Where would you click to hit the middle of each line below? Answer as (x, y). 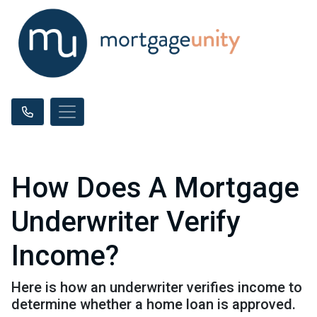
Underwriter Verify (126, 222)
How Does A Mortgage (155, 188)
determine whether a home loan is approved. (154, 304)
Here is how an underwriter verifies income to (157, 287)
